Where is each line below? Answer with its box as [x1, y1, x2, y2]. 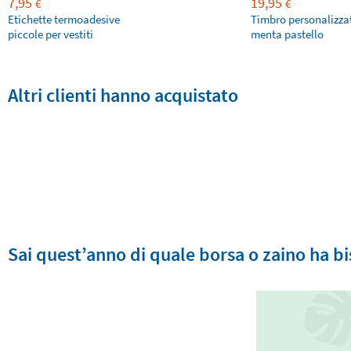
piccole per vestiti [8, 27, 93, 42]
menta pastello [251, 27, 324, 42]
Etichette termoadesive [8, 12, 120, 27]
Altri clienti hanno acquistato [8, 83, 238, 107]
